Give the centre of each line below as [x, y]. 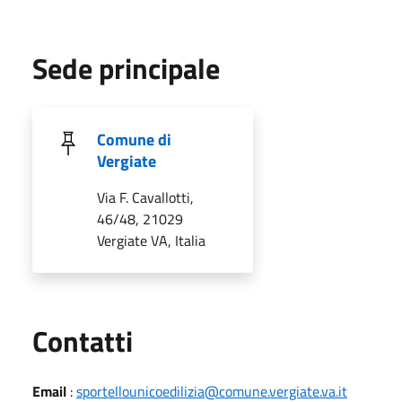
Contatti [83, 341]
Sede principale [126, 68]
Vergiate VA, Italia [151, 240]
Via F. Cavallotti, [145, 197]
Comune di [134, 139]
